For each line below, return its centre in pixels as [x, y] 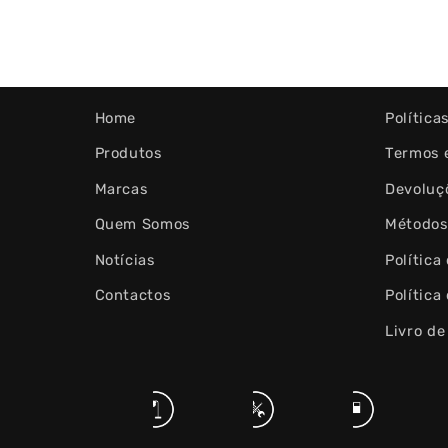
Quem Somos [142, 224]
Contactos [132, 295]
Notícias [124, 259]
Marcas [121, 188]
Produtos [128, 153]
